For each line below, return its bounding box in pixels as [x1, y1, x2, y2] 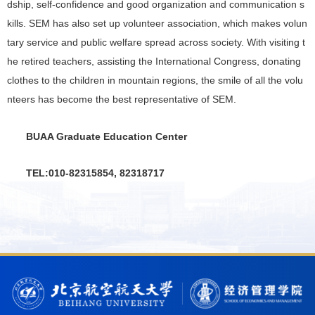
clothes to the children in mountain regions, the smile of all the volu [7, 75, 303, 86]
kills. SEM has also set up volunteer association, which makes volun [7, 18, 307, 30]
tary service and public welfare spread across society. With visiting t [7, 37, 305, 49]
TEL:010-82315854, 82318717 [26, 168, 165, 179]
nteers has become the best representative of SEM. [7, 94, 236, 105]
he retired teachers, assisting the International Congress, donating [7, 56, 301, 67]
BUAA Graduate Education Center [26, 131, 188, 142]
